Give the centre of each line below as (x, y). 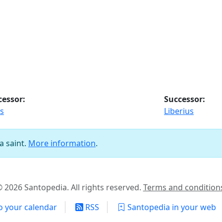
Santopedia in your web (170, 207)
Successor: (185, 99)
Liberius (179, 111)
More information (62, 143)
